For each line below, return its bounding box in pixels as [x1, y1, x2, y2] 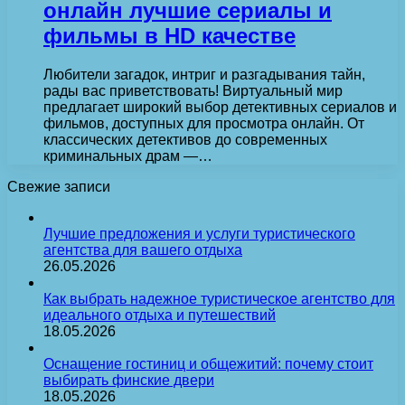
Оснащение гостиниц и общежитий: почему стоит [43, 355, 373, 372]
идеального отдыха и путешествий [43, 306, 276, 323]
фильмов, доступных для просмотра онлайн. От [43, 115, 364, 131]
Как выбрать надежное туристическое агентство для [43, 290, 395, 306]
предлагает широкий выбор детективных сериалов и [43, 99, 397, 115]
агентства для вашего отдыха [43, 241, 242, 258]
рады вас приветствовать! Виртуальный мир [43, 82, 343, 99]
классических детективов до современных [43, 131, 327, 147]
